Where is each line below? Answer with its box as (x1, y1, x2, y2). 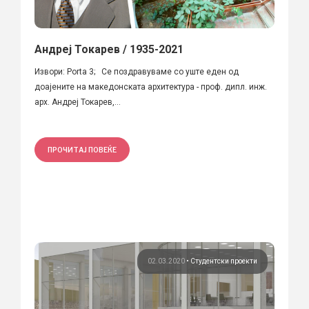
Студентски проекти (190, 257, 257, 265)
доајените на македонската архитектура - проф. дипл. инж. (34, 81, 267, 92)
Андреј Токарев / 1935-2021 (34, 42, 183, 56)
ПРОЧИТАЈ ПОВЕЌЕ (48, 145, 117, 154)
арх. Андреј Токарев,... (34, 97, 121, 107)
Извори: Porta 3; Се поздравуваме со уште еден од (34, 66, 239, 77)
